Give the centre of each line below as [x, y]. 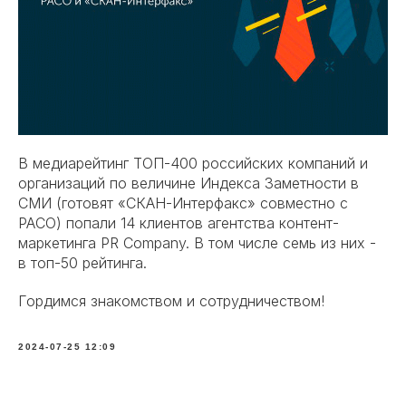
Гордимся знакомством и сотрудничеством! [171, 301]
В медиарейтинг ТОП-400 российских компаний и [193, 163]
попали [93, 223]
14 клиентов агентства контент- [230, 223]
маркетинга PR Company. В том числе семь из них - [197, 243]
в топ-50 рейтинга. [82, 263]
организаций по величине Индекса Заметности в [188, 183]
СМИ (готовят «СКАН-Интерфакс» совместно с [183, 203]
